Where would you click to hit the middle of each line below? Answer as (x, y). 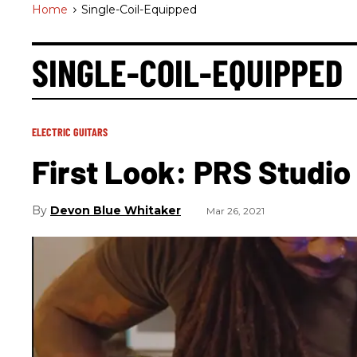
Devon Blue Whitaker (116, 210)
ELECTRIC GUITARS (70, 132)
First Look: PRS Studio (191, 171)
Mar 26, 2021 (235, 211)
